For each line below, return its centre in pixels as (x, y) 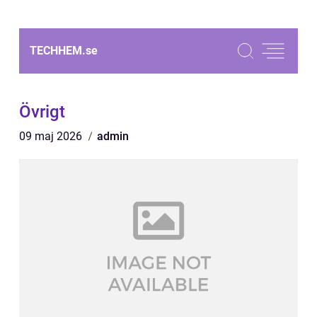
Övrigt (42, 112)
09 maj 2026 (52, 136)
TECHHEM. (58, 51)
